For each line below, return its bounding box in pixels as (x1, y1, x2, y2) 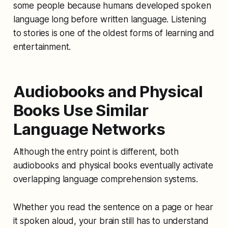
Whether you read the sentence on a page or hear (13, 202, 213, 212)
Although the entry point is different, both (13, 146, 179, 157)
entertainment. (13, 41, 71, 52)
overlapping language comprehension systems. (13, 174, 198, 184)
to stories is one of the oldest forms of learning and (13, 27, 214, 38)
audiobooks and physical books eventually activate (13, 160, 213, 170)
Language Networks (13, 119, 165, 139)
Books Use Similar (13, 100, 149, 120)
